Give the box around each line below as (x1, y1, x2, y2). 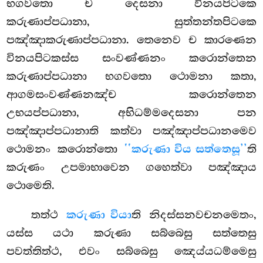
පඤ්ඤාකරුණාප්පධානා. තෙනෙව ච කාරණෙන (6, 33, 257, 47)
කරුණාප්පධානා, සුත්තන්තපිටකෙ (6, 15, 257, 29)
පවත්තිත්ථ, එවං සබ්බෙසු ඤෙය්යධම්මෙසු (6, 245, 257, 258)
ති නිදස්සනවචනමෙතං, (131, 208, 257, 222)
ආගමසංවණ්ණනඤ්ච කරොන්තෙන (6, 88, 257, 102)
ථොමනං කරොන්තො (6, 143, 124, 156)
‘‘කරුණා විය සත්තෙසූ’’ (124, 143, 247, 157)
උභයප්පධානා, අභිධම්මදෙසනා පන (6, 106, 257, 120)
